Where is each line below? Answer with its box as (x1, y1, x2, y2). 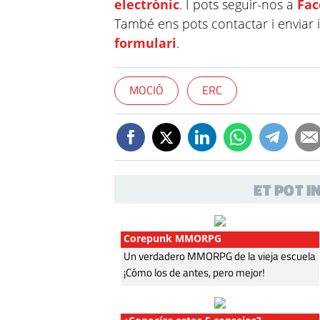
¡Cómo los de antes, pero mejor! (124, 264, 266, 281)
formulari (114, 34, 177, 51)
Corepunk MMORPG (124, 231, 222, 245)
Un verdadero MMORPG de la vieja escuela (124, 248, 316, 265)
